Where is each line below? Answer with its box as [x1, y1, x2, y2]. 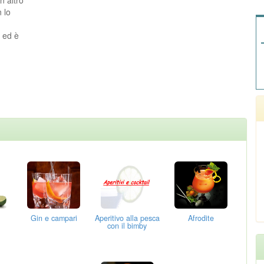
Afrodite [187, 212, 214, 223]
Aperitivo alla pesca [94, 212, 160, 223]
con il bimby [107, 220, 147, 231]
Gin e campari [30, 212, 77, 223]
